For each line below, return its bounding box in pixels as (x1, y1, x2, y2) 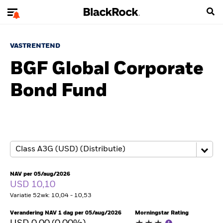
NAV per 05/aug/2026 (10, 171, 70, 177)
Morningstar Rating (135, 210, 189, 216)
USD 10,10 (10, 180, 57, 189)
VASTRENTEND (10, 43, 60, 49)
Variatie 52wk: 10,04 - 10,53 (10, 193, 92, 199)
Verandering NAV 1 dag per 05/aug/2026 (10, 210, 121, 216)
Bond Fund (10, 82, 107, 100)
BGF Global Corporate (10, 60, 204, 78)
